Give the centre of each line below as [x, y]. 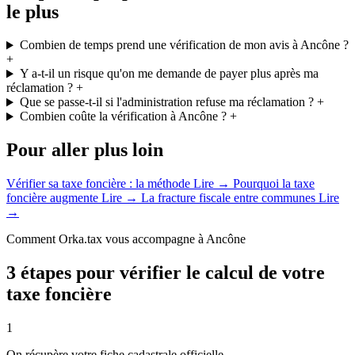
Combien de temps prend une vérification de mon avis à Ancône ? [184, 45]
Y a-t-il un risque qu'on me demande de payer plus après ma [169, 74]
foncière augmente [54, 198]
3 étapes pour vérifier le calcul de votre [166, 273]
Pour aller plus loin [85, 150]
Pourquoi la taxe [272, 184]
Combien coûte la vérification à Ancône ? [123, 116]
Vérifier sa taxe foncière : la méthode [100, 184]
